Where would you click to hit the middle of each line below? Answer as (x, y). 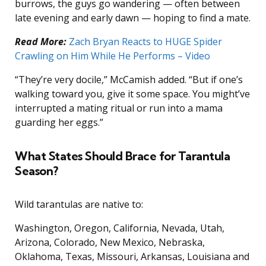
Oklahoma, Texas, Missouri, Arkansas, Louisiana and (132, 257)
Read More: (41, 42)
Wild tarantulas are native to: (79, 205)
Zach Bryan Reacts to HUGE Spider (145, 42)
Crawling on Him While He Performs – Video (113, 56)
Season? (37, 171)
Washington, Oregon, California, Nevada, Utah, (120, 228)
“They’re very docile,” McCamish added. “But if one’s (129, 80)
